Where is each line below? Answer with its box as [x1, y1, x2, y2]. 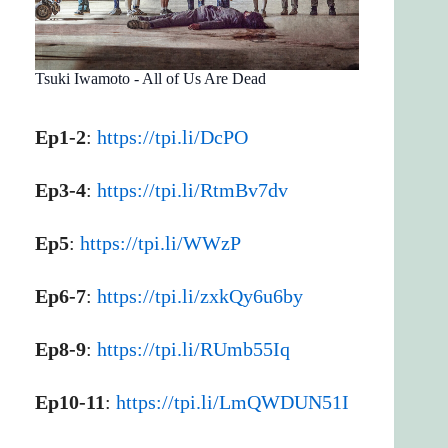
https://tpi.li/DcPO [97, 126, 248, 149]
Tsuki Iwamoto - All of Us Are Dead [35, 70, 266, 88]
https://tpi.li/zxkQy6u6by [97, 285, 303, 308]
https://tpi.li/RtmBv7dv [97, 179, 288, 202]
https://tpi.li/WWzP [80, 232, 241, 255]
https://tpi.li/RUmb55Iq [97, 338, 290, 361]
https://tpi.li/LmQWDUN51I [116, 391, 349, 414]
